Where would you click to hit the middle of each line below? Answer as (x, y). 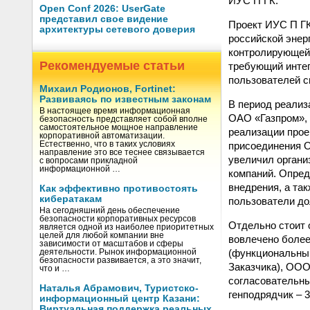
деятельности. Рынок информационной (118, 252)
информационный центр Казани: (120, 299)
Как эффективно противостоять (119, 189)
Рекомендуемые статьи (112, 66)
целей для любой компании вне (102, 235)
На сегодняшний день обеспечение (110, 210)
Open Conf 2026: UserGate (102, 9)
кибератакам (71, 199)
